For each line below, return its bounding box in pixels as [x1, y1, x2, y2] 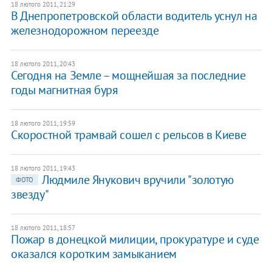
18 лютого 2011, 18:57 [10, 223, 75, 232]
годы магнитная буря [10, 81, 118, 98]
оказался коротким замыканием [10, 245, 177, 262]
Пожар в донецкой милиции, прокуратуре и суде [10, 231, 259, 247]
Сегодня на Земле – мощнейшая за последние [10, 67, 246, 83]
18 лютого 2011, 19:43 [10, 163, 75, 172]
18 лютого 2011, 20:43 [10, 59, 75, 68]
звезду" [10, 186, 49, 202]
